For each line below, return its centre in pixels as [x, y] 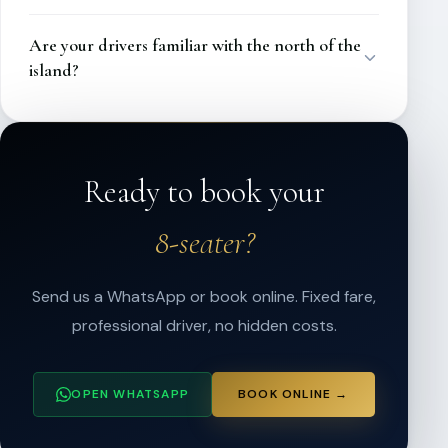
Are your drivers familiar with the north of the [195, 45]
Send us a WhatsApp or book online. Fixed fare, [204, 296]
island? [54, 70]
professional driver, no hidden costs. [204, 325]
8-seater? [204, 242]
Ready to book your [204, 191]
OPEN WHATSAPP [130, 394]
